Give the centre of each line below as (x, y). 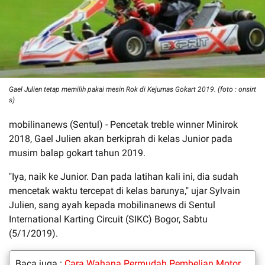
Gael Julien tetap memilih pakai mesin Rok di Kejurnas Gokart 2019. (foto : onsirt (132, 89)
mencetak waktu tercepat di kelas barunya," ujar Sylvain (125, 190)
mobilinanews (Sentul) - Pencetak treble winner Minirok (123, 124)
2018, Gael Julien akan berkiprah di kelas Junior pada (121, 138)
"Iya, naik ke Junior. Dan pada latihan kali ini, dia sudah (124, 176)
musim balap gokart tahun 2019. (77, 153)
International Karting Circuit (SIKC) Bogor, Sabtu (108, 219)
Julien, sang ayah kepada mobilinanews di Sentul (112, 205)
